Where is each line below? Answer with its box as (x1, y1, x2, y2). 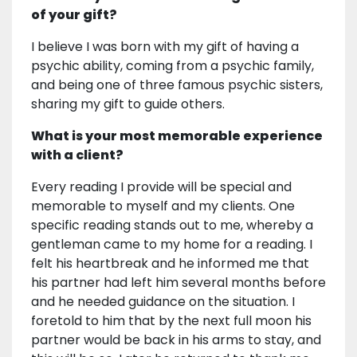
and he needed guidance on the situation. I (31, 292, 295, 311)
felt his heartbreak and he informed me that (31, 253, 309, 273)
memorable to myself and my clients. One (31, 196, 295, 215)
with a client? (31, 145, 124, 164)
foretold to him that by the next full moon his (31, 311, 312, 330)
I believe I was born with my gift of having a (31, 37, 299, 56)
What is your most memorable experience (31, 126, 323, 145)
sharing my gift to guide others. (31, 94, 225, 113)
